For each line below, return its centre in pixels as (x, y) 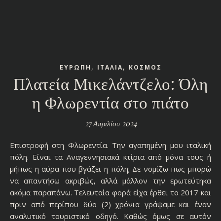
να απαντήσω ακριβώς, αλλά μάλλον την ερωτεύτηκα (110, 180)
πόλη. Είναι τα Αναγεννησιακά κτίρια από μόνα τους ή (110, 157)
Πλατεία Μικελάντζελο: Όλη (110, 83)
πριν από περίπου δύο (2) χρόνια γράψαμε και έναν (110, 204)
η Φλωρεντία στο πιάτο (110, 101)
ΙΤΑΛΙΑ (110, 67)
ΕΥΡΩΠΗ (75, 67)
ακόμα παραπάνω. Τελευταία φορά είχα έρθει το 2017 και (110, 192)
